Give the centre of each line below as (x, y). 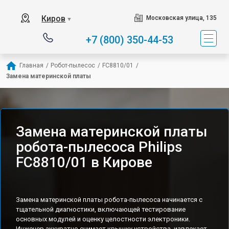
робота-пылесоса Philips (99, 147)
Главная (31, 65)
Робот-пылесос (73, 65)
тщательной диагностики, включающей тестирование (101, 209)
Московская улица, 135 (181, 18)
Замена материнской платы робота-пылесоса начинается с (109, 200)
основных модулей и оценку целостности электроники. (103, 219)
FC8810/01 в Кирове (84, 162)
